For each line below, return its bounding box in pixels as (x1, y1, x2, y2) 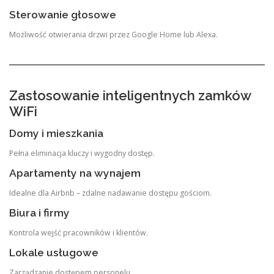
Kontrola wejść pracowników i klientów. (9, 228, 148, 239)
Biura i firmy (9, 207, 70, 219)
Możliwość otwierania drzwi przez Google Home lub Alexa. (9, 29, 218, 40)
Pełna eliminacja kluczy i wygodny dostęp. (9, 147, 155, 158)
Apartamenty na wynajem (9, 166, 141, 179)
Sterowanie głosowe (9, 8, 116, 21)
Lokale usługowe (9, 246, 98, 259)
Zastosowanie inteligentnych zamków (9, 87, 251, 104)
